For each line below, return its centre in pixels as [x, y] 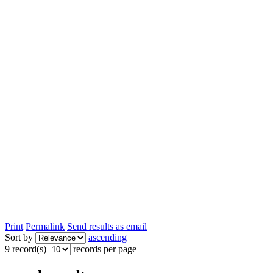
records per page [105, 249]
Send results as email [107, 226]
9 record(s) [26, 249]
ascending [108, 237]
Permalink [45, 226]
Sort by [19, 237]
